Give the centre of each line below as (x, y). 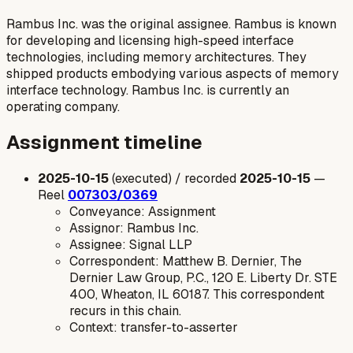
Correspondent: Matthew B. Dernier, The (186, 262)
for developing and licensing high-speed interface (150, 40)
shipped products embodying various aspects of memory (173, 73)
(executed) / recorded (174, 179)
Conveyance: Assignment (143, 212)
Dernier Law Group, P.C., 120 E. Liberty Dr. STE (203, 278)
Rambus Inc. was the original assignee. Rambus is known (171, 24)
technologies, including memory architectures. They (156, 57)
